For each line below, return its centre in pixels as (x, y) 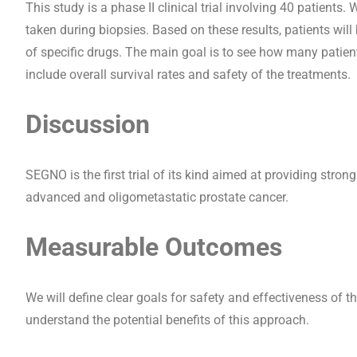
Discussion (88, 125)
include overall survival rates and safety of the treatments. (188, 74)
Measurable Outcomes (154, 247)
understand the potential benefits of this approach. (167, 320)
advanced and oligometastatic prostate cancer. (157, 197)
